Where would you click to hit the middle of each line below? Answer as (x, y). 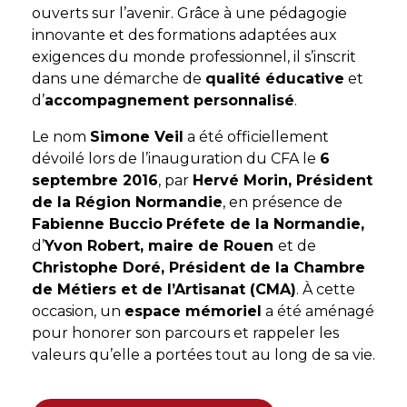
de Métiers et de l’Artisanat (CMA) (164, 289)
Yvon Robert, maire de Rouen (161, 246)
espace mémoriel (193, 311)
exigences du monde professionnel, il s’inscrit (194, 57)
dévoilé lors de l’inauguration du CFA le (176, 159)
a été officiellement (256, 137)
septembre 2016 (95, 180)
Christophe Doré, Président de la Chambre (199, 268)
